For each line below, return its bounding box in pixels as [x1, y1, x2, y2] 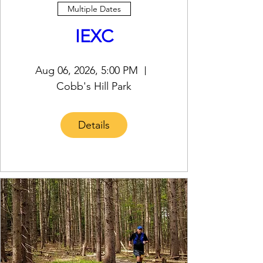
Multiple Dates [67, 3, 121, 14]
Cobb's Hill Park [56, 80, 131, 93]
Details [78, 118, 110, 131]
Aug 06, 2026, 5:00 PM [35, 64, 138, 77]
